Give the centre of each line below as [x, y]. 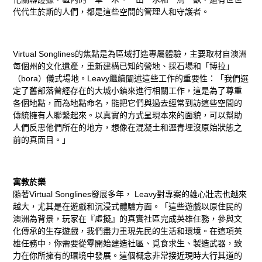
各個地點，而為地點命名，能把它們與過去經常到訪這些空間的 [128, 103]
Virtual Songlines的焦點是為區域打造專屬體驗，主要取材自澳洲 [130, 54]
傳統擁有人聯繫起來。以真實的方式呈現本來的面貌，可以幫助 [128, 116]
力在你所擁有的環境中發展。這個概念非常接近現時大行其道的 [128, 256]
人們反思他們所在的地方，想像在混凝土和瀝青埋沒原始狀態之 [128, 128]
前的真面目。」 [42, 140]
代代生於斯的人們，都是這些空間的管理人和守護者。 [111, 12]
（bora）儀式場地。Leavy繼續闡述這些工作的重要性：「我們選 [131, 79]
